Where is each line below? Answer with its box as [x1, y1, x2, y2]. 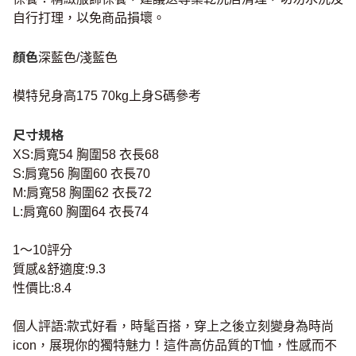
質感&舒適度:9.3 [13, 262, 106, 277]
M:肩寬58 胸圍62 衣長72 [13, 186, 152, 200]
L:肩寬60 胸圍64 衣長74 [13, 205, 149, 219]
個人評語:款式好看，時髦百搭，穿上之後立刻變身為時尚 [13, 319, 334, 334]
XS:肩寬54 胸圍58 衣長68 [13, 148, 159, 162]
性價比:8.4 [13, 281, 72, 296]
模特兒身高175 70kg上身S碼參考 [13, 89, 201, 103]
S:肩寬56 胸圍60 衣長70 [13, 167, 150, 181]
